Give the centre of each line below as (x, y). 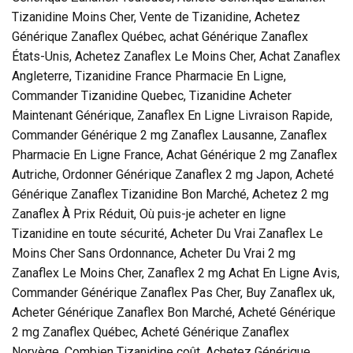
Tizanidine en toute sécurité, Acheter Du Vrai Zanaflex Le (167, 233)
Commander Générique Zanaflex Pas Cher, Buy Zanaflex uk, (173, 292)
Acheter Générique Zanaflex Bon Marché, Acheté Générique (174, 312)
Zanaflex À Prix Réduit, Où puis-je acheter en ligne (149, 214)
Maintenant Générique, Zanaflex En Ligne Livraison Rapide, (172, 115)
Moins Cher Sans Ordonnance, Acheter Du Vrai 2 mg (154, 253)
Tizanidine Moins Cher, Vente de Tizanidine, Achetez (156, 17)
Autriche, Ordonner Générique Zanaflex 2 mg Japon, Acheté (173, 174)
